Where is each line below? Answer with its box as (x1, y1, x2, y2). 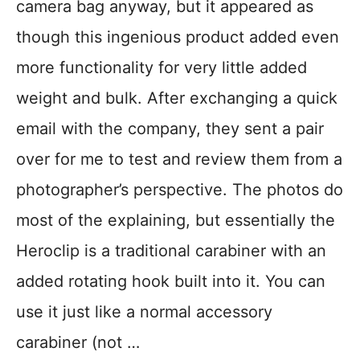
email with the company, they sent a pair (16, 119, 324, 139)
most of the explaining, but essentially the (16, 211, 335, 231)
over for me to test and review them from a (16, 149, 342, 170)
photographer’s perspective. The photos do (16, 180, 343, 200)
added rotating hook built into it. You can (16, 272, 325, 292)
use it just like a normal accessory (16, 302, 272, 322)
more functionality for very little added (16, 58, 307, 78)
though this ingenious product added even (16, 27, 339, 47)
